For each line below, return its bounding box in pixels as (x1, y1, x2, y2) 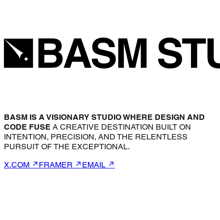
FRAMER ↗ (39, 160, 82, 169)
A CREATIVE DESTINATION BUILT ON (53, 122, 191, 132)
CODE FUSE (4, 122, 51, 132)
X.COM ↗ (4, 160, 39, 169)
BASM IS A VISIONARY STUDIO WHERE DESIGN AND (4, 112, 205, 122)
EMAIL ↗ (82, 160, 115, 169)
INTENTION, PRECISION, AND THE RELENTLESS (4, 132, 188, 141)
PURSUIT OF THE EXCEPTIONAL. (4, 142, 130, 151)
